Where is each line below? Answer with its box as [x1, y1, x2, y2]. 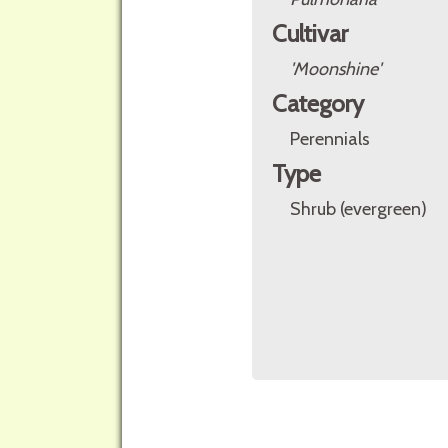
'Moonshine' [290, 58, 381, 80]
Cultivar [272, 19, 348, 48]
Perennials [290, 128, 370, 150]
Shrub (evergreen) [290, 198, 427, 220]
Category [272, 89, 364, 118]
